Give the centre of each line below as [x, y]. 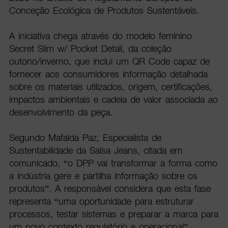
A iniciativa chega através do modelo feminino [100, 36]
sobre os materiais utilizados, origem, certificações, [110, 87]
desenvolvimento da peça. [61, 112]
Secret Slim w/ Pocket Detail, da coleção [90, 49]
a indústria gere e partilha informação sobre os [103, 176]
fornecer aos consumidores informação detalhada [108, 74]
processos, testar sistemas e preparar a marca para [113, 214]
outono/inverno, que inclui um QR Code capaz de [109, 62]
